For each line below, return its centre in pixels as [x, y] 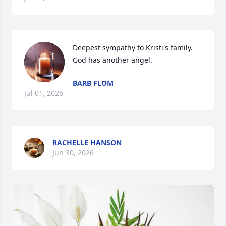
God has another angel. [112, 60]
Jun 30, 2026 [73, 153]
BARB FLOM [93, 83]
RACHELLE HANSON [87, 143]
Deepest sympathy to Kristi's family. [133, 48]
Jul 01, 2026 [44, 93]
